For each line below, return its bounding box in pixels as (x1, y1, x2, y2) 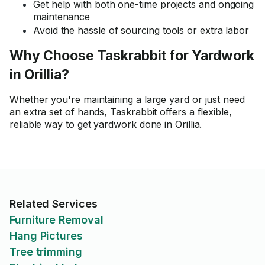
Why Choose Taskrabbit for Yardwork (9, 47, 254, 64)
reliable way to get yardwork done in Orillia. (9, 118, 202, 130)
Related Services (9, 198, 98, 210)
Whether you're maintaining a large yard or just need (9, 93, 245, 105)
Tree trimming (9, 245, 82, 258)
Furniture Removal (9, 214, 104, 226)
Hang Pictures (9, 230, 83, 242)
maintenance (33, 11, 91, 22)
